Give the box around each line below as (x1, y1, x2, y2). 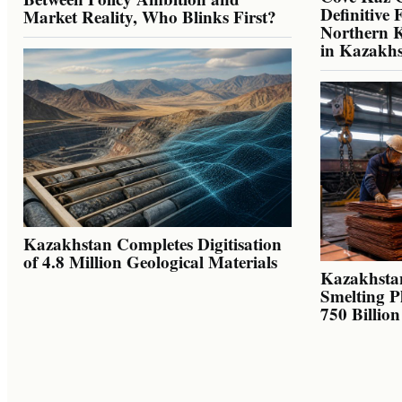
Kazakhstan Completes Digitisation (23, 232, 282, 257)
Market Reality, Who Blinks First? (23, 4, 276, 29)
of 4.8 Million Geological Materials (23, 249, 277, 275)
